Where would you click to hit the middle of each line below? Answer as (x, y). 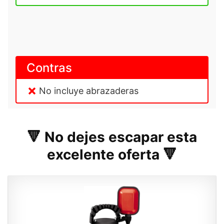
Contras (49, 68)
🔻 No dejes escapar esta (112, 137)
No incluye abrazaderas (89, 91)
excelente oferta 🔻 (112, 155)
